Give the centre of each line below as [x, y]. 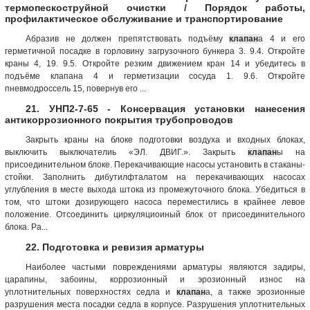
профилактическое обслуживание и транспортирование [144, 18]
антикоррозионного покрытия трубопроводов [119, 119]
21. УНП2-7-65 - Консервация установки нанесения [165, 108]
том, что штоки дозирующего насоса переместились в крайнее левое [155, 202]
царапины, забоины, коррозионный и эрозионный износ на [155, 279]
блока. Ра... [26, 227]
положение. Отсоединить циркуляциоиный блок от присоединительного [155, 214]
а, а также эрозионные [255, 292]
